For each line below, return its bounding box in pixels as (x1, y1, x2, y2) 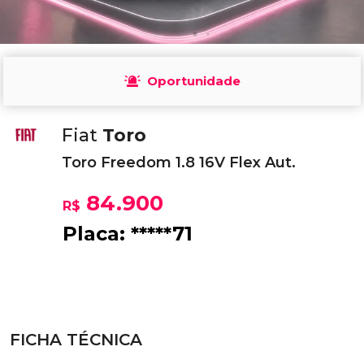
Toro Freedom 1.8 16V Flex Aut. (62, 154, 296, 171)
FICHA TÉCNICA (10, 330, 142, 349)
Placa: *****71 (63, 222, 193, 245)
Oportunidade (146, 73, 240, 89)
